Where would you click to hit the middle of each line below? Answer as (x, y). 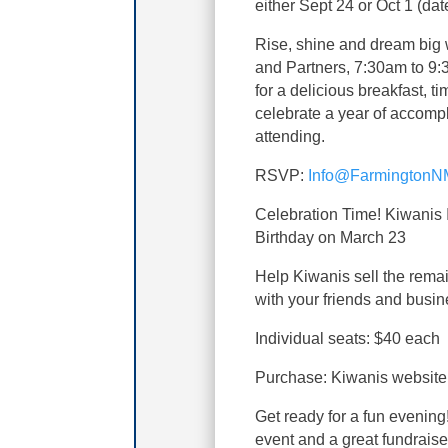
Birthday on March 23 (331, 237)
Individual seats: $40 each (348, 338)
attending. (290, 136)
